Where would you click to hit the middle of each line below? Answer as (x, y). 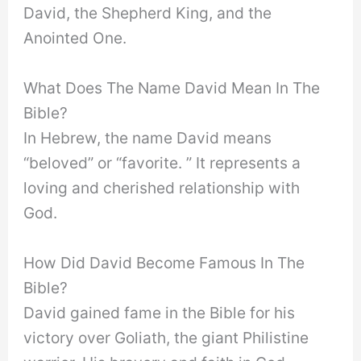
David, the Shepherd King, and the (148, 13)
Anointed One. (75, 38)
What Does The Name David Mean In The (172, 88)
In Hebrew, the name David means (148, 138)
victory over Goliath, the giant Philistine (166, 337)
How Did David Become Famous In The (164, 262)
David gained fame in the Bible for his (160, 312)
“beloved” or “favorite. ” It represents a (162, 163)
